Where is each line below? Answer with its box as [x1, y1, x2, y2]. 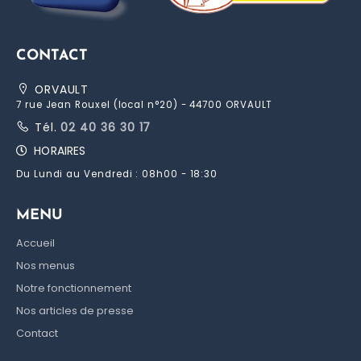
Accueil [16, 235, 55, 250]
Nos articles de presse [16, 303, 134, 317]
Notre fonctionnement [16, 280, 131, 295]
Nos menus [16, 258, 75, 272]
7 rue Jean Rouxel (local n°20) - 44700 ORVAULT [16, 98, 273, 111]
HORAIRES [27, 142, 86, 159]
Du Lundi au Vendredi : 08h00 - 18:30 [16, 167, 218, 180]
